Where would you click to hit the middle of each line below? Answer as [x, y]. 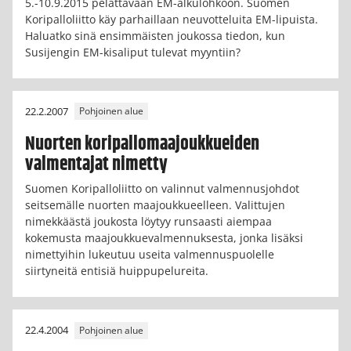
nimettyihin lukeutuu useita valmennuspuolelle [150, 254]
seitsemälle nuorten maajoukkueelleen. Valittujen [155, 205]
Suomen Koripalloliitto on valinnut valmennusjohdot [162, 188]
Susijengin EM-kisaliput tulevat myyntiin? [133, 52]
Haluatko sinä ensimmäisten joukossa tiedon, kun [155, 35]
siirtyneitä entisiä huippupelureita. [117, 271]
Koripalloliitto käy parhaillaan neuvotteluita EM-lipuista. [172, 19]
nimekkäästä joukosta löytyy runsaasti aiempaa [148, 221]
